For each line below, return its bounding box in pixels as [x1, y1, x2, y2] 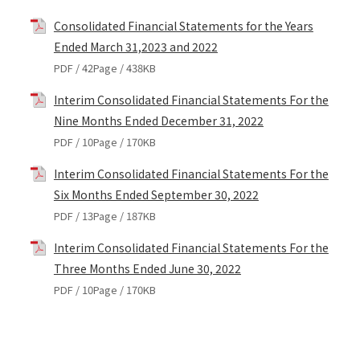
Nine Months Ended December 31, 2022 [53, 112, 264, 129]
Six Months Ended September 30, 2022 [53, 186, 259, 202]
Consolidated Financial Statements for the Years [53, 17, 313, 34]
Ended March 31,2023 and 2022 [53, 38, 218, 55]
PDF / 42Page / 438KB [53, 59, 156, 76]
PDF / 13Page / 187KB [53, 207, 156, 223]
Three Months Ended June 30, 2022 [53, 260, 241, 276]
